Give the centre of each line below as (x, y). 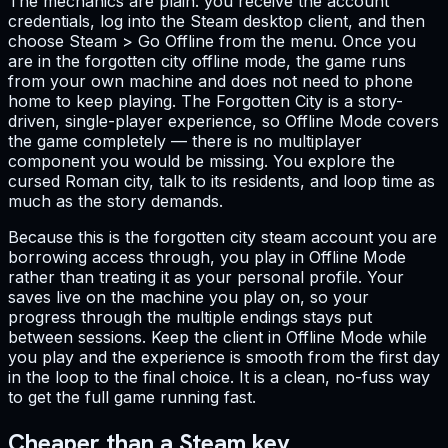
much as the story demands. (115, 201)
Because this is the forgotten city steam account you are (222, 237)
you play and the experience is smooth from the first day (224, 357)
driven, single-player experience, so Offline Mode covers (223, 121)
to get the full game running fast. (132, 397)
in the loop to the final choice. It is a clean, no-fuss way (219, 377)
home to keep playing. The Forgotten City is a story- (205, 101)
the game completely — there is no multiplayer (185, 141)
